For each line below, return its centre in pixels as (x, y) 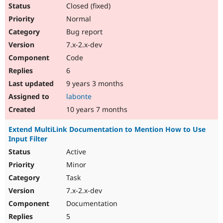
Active (75, 152)
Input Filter (28, 139)
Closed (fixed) (87, 6)
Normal (78, 19)
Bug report (83, 32)
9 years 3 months (94, 84)
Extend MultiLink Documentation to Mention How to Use (107, 129)
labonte (79, 97)
